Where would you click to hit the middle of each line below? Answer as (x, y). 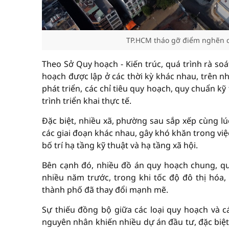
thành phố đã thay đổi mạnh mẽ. (105, 190)
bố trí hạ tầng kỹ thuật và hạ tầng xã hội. (120, 145)
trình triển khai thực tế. (87, 101)
